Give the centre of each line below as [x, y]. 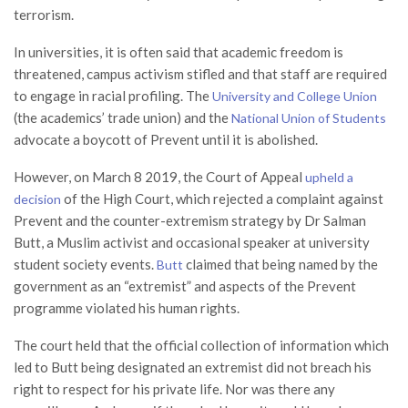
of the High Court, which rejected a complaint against [222, 198]
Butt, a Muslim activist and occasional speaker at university [192, 242]
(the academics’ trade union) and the [122, 117]
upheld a [329, 177]
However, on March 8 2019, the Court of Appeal [159, 176]
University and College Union [295, 96]
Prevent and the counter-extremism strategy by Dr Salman [190, 220]
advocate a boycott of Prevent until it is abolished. [166, 139]
